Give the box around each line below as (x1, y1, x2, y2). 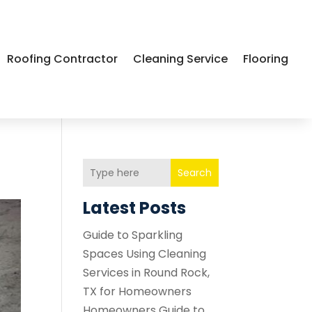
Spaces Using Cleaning (83, 246, 207, 262)
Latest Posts (83, 196, 187, 219)
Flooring (243, 51, 289, 67)
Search (177, 165, 212, 180)
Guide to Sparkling (83, 227, 183, 243)
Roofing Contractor (7, 51, 118, 67)
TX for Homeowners (83, 283, 192, 299)
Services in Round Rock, (83, 265, 210, 281)
